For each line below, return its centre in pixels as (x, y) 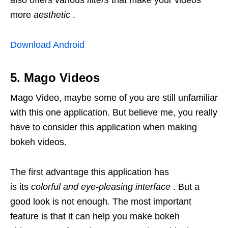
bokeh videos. (38, 142)
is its (21, 187)
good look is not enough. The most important (101, 202)
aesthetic (52, 15)
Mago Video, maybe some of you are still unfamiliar (114, 98)
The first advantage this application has (90, 172)
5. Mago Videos (55, 78)
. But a (185, 187)
